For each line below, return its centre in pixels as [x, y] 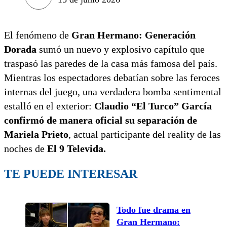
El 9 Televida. [77, 148]
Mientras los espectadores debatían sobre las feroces [112, 77]
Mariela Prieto [36, 134]
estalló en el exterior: [49, 106]
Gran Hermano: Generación [134, 35]
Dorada [20, 49]
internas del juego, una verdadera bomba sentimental [113, 91]
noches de [26, 148]
